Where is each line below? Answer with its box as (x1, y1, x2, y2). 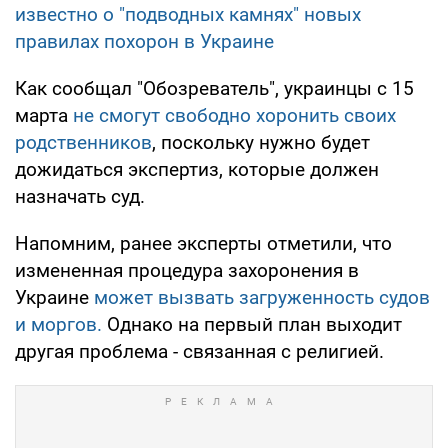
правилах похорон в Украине (15, 29, 274, 53)
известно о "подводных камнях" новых (15, 2, 361, 26)
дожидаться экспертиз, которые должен (15, 157, 379, 181)
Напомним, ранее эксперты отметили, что (15, 231, 392, 255)
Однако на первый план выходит (102, 312, 402, 336)
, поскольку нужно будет (152, 130, 370, 154)
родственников (15, 130, 152, 154)
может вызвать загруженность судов (94, 285, 430, 309)
